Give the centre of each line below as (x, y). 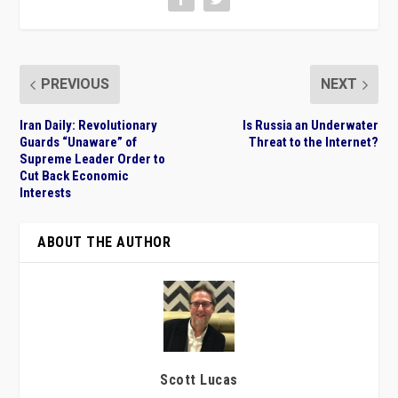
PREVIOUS (76, 85)
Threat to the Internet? (313, 143)
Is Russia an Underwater (310, 126)
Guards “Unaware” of (79, 143)
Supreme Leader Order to (93, 159)
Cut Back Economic (75, 176)
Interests (46, 193)
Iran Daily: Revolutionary (89, 126)
